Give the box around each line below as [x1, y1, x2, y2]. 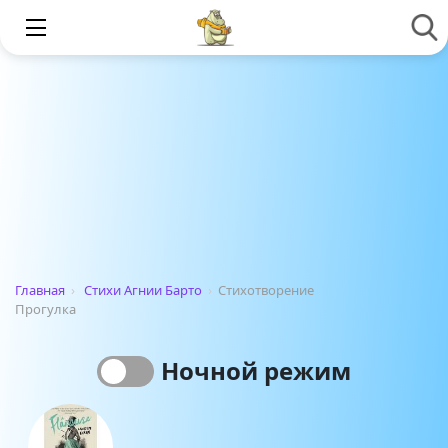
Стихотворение [218, 281, 314, 299]
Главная [15, 281, 65, 299]
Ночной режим [160, 354, 351, 387]
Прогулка [15, 300, 76, 318]
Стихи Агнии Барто [84, 281, 202, 299]
